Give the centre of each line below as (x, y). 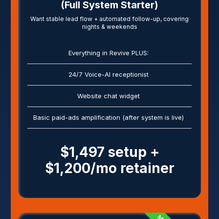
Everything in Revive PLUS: (109, 53)
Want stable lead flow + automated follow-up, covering (109, 19)
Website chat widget (109, 96)
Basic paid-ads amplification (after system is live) (109, 117)
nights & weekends (109, 26)
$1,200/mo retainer (109, 168)
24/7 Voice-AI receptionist (109, 74)
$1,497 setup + (109, 152)
